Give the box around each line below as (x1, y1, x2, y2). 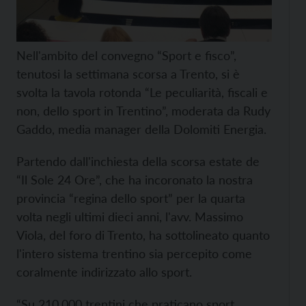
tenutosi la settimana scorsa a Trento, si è (16, 66, 240, 81)
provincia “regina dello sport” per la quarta (16, 191, 245, 206)
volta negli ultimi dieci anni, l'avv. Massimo (16, 209, 243, 224)
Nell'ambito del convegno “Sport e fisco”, (16, 48, 236, 63)
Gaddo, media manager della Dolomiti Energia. (16, 122, 266, 137)
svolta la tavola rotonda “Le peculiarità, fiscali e (16, 85, 268, 100)
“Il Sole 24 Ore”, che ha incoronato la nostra (16, 172, 253, 187)
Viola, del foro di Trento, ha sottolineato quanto (16, 227, 270, 242)
